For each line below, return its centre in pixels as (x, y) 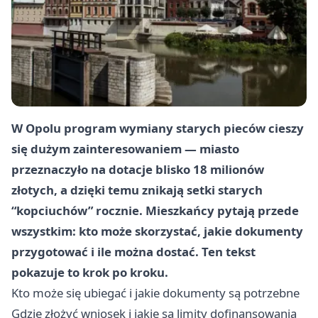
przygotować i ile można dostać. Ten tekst (133, 252)
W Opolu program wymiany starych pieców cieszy (158, 128)
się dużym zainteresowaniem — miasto (125, 149)
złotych (33, 190)
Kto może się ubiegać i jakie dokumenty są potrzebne (155, 293)
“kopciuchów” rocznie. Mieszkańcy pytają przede (155, 211)
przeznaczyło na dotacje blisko (102, 170)
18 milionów (229, 170)
